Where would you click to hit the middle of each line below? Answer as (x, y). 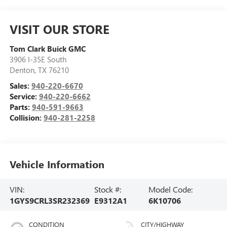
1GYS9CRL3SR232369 (49, 200)
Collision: (26, 118)
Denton (22, 70)
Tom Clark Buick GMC (47, 49)
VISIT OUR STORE (59, 29)
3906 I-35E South (38, 60)
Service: (24, 97)
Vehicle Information (57, 164)
